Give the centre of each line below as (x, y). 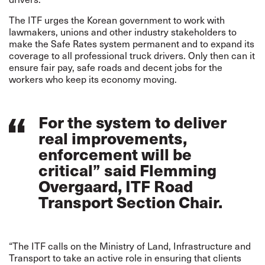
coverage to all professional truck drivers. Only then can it (132, 55)
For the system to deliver (132, 122)
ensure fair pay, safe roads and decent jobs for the (116, 67)
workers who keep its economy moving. (94, 79)
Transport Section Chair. (132, 202)
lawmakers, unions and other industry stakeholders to (123, 31)
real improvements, (113, 138)
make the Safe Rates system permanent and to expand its (132, 43)
